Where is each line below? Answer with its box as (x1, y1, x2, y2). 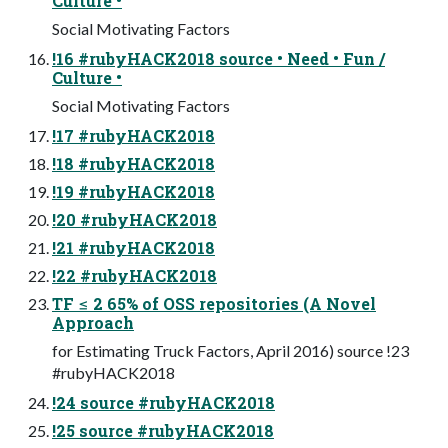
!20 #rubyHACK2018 (52, 208, 217, 230)
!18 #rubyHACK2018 (52, 152, 215, 174)
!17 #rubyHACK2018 (52, 124, 215, 146)
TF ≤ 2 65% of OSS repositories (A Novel (52, 292, 376, 314)
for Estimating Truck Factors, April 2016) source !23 (52, 340, 409, 360)
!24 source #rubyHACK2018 (52, 391, 275, 413)
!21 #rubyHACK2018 (52, 236, 215, 258)
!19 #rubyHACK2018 (52, 180, 215, 202)
